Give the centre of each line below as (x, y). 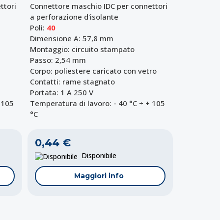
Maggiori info (99, 176)
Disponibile (97, 156)
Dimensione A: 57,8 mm (71, 39)
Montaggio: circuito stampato (82, 49)
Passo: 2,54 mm (58, 60)
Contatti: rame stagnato (72, 82)
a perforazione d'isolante (74, 17)
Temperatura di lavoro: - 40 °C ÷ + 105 (97, 103)
